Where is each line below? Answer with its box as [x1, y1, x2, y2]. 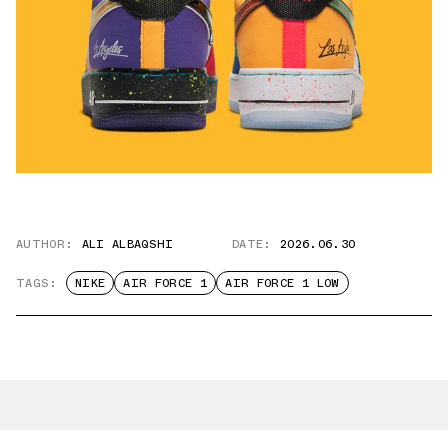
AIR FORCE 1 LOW [225, 274, 340, 293]
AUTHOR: [16, 235, 74, 254]
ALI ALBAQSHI [81, 235, 174, 254]
